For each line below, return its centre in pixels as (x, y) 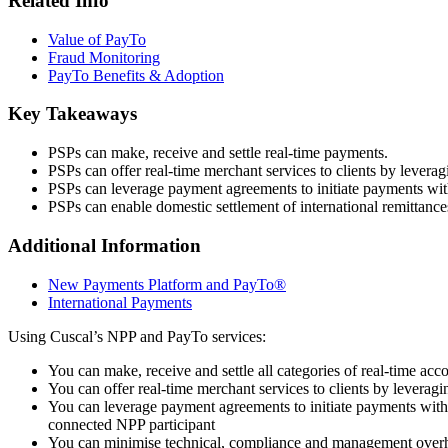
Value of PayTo (97, 39)
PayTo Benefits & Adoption (136, 75)
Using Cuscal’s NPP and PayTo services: (137, 336)
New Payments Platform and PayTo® (167, 284)
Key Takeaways (72, 114)
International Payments (120, 302)
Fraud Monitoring (104, 57)
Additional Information (104, 245)
